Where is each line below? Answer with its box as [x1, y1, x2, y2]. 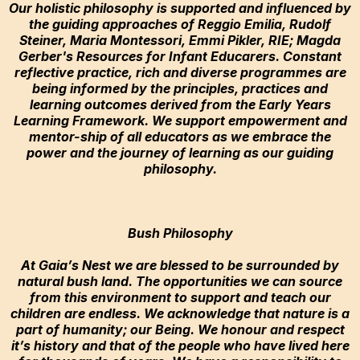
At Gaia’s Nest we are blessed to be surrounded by [21, 257, 339, 273]
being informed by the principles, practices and [32, 80, 328, 96]
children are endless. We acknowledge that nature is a [10, 305, 350, 321]
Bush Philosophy [127, 225, 233, 241]
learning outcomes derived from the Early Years [29, 96, 331, 112]
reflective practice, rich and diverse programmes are [14, 64, 346, 80]
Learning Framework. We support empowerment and [13, 112, 347, 129]
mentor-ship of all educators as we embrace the [29, 129, 331, 145]
